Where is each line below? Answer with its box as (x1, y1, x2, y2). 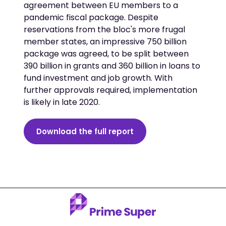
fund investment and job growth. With (24, 72, 173, 84)
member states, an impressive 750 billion (24, 35, 187, 47)
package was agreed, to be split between (24, 47, 189, 60)
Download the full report (36, 126, 134, 137)
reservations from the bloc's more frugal (24, 23, 186, 35)
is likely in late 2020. (24, 96, 100, 108)
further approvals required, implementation (24, 84, 198, 96)
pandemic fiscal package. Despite (24, 11, 159, 23)
